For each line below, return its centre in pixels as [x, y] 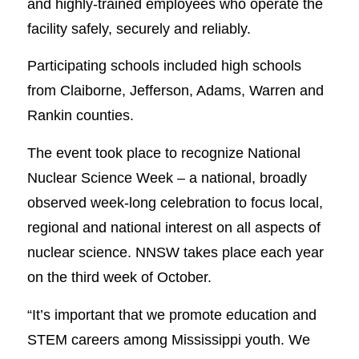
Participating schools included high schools [164, 66]
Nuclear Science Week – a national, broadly [167, 177]
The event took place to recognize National [163, 152]
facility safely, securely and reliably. [139, 28]
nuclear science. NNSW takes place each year [175, 252]
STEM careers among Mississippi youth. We [168, 339]
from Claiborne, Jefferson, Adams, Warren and [175, 91]
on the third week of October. [119, 276]
